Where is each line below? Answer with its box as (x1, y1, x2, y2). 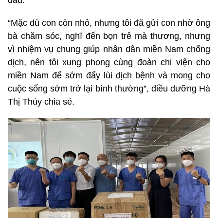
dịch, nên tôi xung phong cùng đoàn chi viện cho (8, 57, 210, 68)
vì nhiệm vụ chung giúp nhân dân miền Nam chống (8, 44, 210, 54)
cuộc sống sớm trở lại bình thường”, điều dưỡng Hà (8, 84, 210, 94)
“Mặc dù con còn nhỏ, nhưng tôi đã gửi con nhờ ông (8, 18, 210, 28)
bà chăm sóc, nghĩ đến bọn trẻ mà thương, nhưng (8, 31, 210, 41)
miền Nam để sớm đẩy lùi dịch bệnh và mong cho (8, 71, 210, 81)
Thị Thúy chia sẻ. (8, 97, 74, 107)
